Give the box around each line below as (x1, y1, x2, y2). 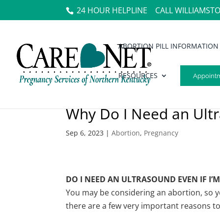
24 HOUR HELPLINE (77, 5, 148, 16)
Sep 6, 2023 (66, 128, 104, 137)
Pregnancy (144, 128, 179, 137)
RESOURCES (118, 71, 158, 80)
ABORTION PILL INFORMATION (118, 41, 219, 51)
